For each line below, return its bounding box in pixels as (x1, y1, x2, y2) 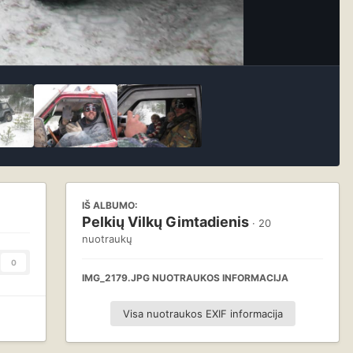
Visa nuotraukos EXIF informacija (122, 307, 283, 320)
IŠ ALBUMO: (82, 199, 138, 211)
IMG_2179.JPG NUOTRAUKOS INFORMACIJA (82, 272, 288, 284)
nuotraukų (82, 232, 132, 245)
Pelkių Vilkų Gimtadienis (82, 214, 249, 230)
